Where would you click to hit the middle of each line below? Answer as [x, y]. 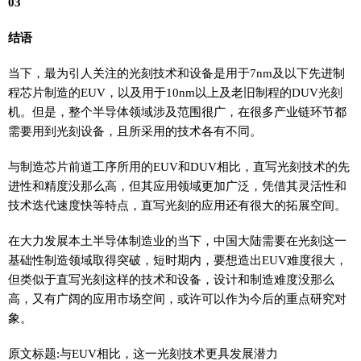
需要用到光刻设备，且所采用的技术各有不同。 [135, 131]
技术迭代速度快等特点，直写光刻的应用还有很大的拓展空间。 [177, 205]
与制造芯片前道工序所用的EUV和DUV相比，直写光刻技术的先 [179, 166]
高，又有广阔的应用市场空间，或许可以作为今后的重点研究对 [177, 298]
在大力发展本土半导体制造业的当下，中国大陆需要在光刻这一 [177, 240]
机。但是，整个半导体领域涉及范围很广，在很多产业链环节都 [177, 111]
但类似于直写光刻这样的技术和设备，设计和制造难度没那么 [171, 279]
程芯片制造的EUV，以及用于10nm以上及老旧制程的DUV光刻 [175, 92]
